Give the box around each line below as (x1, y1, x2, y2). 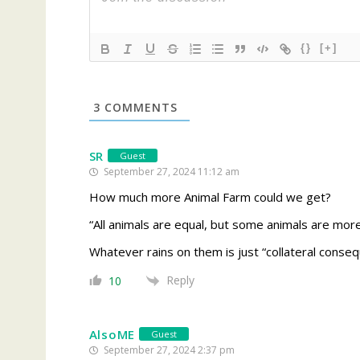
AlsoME (88, 325, 135, 342)
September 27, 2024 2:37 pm (100, 342, 235, 357)
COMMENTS (100, 99, 178, 115)
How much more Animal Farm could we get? (88, 188, 331, 205)
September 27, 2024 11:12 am (100, 164, 239, 178)
